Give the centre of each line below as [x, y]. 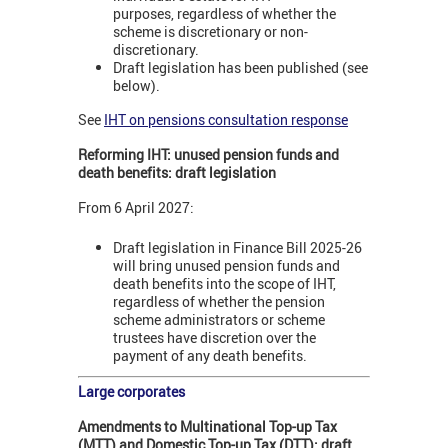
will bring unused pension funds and [226, 266]
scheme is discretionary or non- [210, 32]
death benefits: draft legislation [177, 172]
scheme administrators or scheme [219, 320]
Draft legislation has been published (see [240, 68]
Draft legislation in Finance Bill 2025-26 [237, 248]
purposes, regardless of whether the [224, 14]
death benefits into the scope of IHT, [224, 284]
